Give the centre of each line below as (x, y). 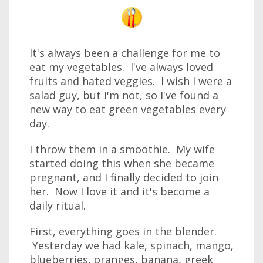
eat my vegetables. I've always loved (121, 67)
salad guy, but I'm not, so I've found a (124, 95)
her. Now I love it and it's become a (119, 191)
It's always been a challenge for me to (125, 53)
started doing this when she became (122, 163)
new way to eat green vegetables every (128, 109)
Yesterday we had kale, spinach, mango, (131, 245)
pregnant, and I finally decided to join (124, 177)
